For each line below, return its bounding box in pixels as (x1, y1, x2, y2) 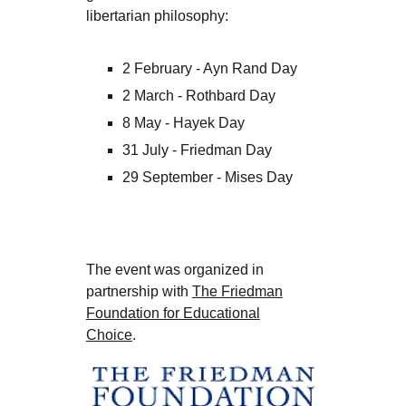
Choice (85, 327, 132, 343)
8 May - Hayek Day (121, 115, 245, 130)
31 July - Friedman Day (121, 142, 272, 158)
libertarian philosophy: (85, 8, 228, 24)
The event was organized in (85, 262, 264, 277)
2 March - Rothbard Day (121, 88, 275, 103)
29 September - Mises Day (121, 169, 293, 185)
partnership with (85, 284, 192, 299)
